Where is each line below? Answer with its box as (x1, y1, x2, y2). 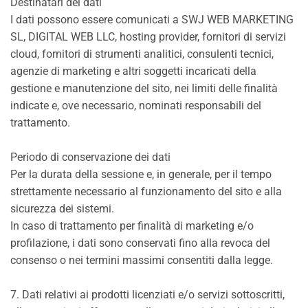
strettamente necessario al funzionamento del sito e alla (10, 185, 282, 198)
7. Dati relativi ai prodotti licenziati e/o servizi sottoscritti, (10, 288, 285, 301)
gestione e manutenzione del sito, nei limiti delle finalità (10, 82, 278, 95)
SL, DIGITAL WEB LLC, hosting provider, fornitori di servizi (10, 30, 286, 43)
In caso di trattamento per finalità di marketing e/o (10, 219, 254, 232)
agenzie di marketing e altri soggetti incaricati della (10, 65, 256, 78)
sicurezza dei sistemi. (10, 202, 114, 215)
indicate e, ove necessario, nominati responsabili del (10, 99, 261, 112)
